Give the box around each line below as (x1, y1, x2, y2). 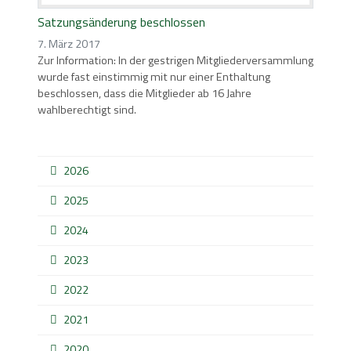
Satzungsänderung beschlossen (38, 13, 205, 32)
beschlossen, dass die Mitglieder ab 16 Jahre (38, 85, 251, 103)
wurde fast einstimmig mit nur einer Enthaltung (38, 68, 270, 86)
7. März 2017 (38, 35, 100, 53)
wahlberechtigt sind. (38, 101, 136, 119)
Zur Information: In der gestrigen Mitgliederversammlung (38, 52, 313, 70)
